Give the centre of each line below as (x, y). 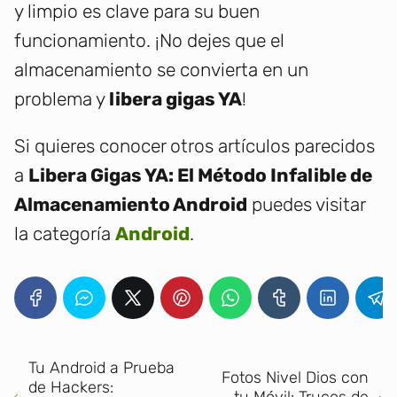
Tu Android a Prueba (101, 368)
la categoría (65, 234)
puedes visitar (306, 205)
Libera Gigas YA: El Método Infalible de (200, 175)
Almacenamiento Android (131, 205)
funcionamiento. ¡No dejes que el (149, 41)
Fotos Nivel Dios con (295, 378)
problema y (62, 99)
